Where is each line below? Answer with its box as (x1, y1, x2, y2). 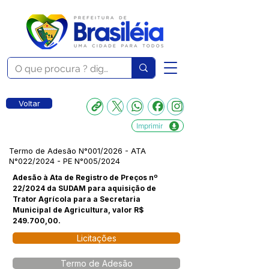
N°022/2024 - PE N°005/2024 (9, 156, 120, 166)
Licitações (76, 233, 116, 243)
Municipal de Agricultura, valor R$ (13, 205, 144, 214)
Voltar (18, 98, 40, 108)
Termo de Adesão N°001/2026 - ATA (9, 146, 146, 156)
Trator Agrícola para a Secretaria (13, 195, 141, 204)
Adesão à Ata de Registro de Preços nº (13, 173, 158, 182)
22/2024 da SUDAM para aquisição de (13, 184, 156, 193)
